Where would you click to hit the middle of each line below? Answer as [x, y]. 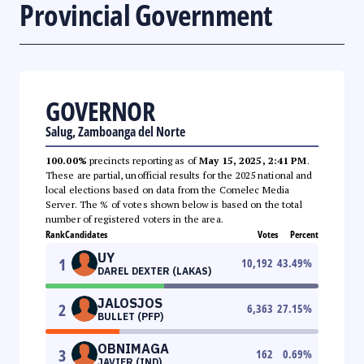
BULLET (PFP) [130, 316]
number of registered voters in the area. [134, 219]
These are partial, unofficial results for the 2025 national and [179, 175]
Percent [304, 234]
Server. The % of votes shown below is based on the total [174, 204]
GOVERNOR [100, 110]
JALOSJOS [130, 303]
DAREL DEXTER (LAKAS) [154, 271]
